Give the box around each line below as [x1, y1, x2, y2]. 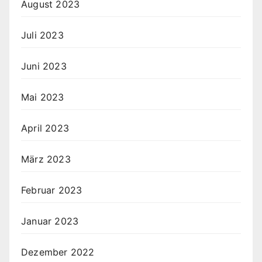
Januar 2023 [21, 215, 79, 227]
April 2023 [21, 122, 69, 135]
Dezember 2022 [21, 246, 95, 258]
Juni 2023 [21, 60, 67, 73]
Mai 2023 [21, 91, 64, 104]
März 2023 [21, 153, 71, 166]
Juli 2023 [21, 29, 64, 42]
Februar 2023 [21, 184, 82, 196]
